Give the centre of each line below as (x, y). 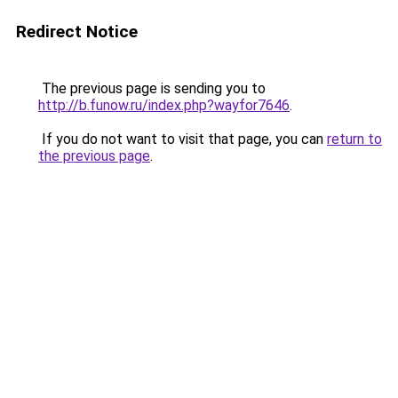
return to (354, 139)
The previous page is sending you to (152, 88)
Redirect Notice (77, 32)
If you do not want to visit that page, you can (183, 139)
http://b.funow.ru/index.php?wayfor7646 (164, 105)
